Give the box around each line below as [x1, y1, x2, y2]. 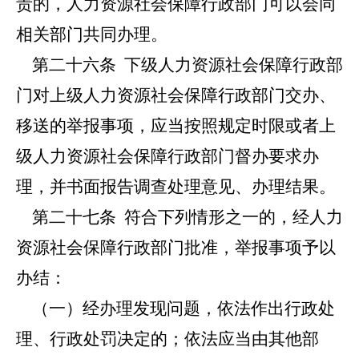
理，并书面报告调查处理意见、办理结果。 [16, 177, 336, 196]
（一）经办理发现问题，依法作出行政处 [16, 299, 335, 318]
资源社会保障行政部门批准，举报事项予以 [16, 238, 336, 257]
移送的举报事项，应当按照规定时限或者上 [16, 116, 336, 135]
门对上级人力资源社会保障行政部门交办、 [16, 86, 336, 105]
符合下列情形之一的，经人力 [116, 208, 343, 227]
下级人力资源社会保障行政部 [116, 55, 343, 75]
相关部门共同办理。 [16, 25, 167, 44]
